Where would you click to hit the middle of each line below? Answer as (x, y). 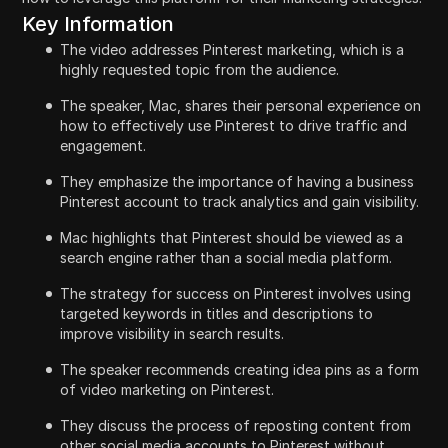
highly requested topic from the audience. (200, 69)
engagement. (103, 145)
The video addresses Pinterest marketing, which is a (232, 49)
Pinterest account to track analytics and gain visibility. (240, 201)
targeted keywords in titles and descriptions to (217, 313)
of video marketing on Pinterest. (167, 389)
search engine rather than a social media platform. (226, 257)
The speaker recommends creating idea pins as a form (240, 369)
